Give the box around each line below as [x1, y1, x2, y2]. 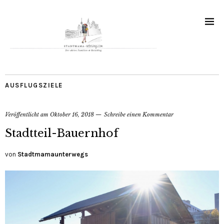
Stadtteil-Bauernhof [5, 126, 118, 140]
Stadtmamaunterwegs [17, 150, 88, 158]
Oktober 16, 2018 [50, 111, 94, 118]
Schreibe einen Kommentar [104, 111, 173, 118]
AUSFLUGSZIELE [5, 81, 63, 89]
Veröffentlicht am [5, 111, 50, 118]
